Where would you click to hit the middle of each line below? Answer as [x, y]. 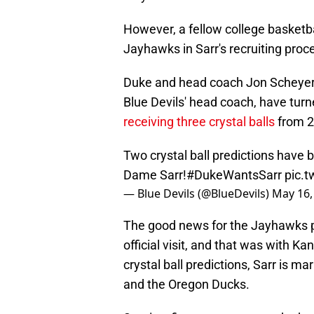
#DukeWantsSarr [234, 175]
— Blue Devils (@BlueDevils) [198, 194]
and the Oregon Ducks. [186, 285]
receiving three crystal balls [199, 122]
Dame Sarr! [155, 175]
